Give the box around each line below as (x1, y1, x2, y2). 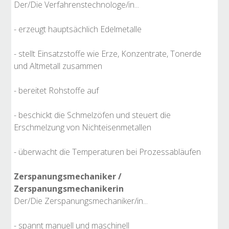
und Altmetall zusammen (14, 60, 102, 72)
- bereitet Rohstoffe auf (14, 85, 99, 96)
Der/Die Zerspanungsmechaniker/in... (14, 195, 148, 207)
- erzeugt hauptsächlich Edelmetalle (14, 24, 142, 35)
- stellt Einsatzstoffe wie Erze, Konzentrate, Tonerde (14, 48, 201, 59)
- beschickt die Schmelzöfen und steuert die (14, 109, 171, 121)
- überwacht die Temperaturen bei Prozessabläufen (14, 146, 201, 157)
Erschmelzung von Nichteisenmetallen (14, 122, 151, 133)
